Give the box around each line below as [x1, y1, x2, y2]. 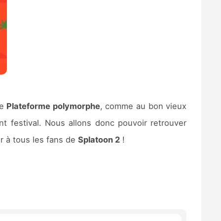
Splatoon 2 [77, 134, 120, 145]
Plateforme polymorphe [6, 101, 100, 111]
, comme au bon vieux [100, 101, 187, 111]
